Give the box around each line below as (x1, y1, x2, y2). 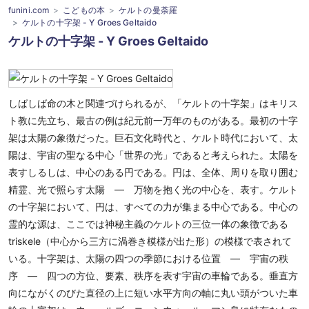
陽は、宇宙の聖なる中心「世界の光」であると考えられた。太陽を (8, 149, 298, 161)
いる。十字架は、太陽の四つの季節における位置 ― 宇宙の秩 (8, 252, 288, 264)
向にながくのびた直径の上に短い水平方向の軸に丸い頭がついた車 (8, 287, 298, 299)
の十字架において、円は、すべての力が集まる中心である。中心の (8, 201, 298, 212)
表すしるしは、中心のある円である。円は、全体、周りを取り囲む (8, 166, 298, 178)
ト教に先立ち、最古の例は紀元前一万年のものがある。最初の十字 (8, 114, 298, 126)
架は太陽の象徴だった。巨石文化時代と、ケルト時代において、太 (8, 132, 298, 143)
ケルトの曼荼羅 (119, 5, 177, 15)
